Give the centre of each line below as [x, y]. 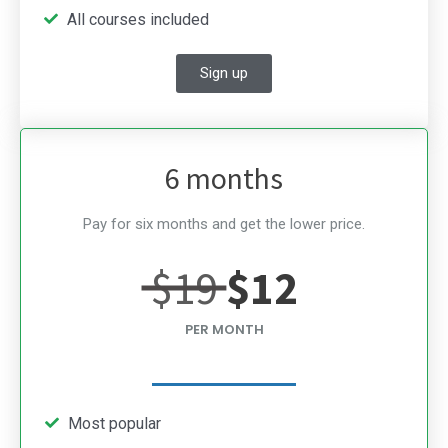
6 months [224, 177]
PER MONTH [224, 329]
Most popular [114, 423]
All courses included [137, 19]
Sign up [224, 72]
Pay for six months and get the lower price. [224, 223]
